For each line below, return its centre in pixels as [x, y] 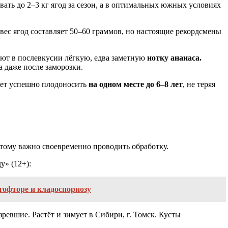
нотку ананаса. [174, 58]
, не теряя [199, 84]
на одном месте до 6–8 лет [136, 84]
